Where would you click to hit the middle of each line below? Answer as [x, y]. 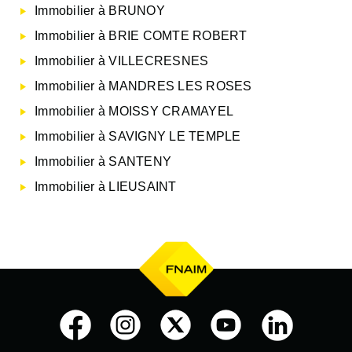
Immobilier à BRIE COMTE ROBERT [141, 35]
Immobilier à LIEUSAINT [106, 186]
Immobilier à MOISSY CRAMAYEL [134, 111]
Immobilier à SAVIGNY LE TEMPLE [138, 136]
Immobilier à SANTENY [103, 161]
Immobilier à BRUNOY [100, 10]
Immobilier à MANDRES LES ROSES [143, 86]
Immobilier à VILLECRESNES [122, 60]
